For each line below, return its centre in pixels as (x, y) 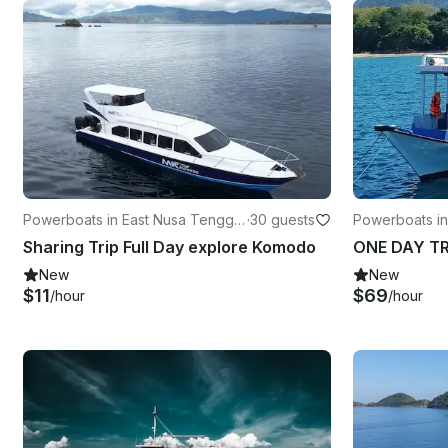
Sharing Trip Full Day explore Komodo (169, 246)
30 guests (282, 219)
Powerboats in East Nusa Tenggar (135, 219)
